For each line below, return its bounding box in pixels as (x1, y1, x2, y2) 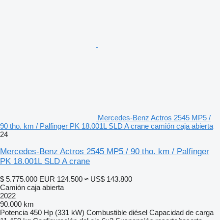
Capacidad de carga (149, 208, 214, 217)
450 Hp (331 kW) (30, 208, 84, 217)
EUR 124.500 (39, 174, 82, 183)
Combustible (86, 208, 127, 217)
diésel (129, 208, 147, 217)
